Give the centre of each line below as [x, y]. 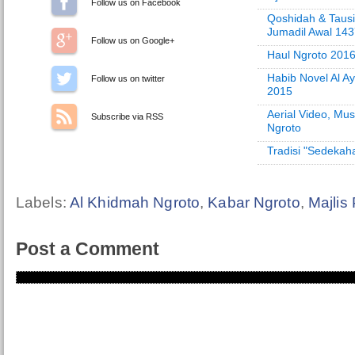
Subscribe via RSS [127, 117]
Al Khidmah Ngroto [135, 202]
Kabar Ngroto [254, 202]
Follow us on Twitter [129, 79]
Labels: [43, 202]
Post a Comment [88, 249]
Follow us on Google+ [133, 41]
